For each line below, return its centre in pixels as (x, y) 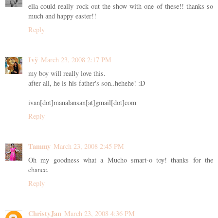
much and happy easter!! (62, 16)
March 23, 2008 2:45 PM (89, 146)
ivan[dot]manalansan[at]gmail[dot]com (82, 102)
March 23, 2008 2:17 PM (76, 59)
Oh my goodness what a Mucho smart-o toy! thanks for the (121, 160)
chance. (38, 169)
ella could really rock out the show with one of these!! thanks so (121, 6)
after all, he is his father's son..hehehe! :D (87, 83)
